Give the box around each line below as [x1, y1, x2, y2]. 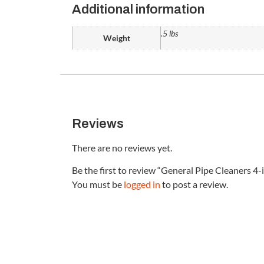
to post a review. [160, 179, 228, 190]
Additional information [72, 2, 204, 16]
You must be [72, 179, 124, 190]
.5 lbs [161, 28, 178, 38]
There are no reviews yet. [72, 141, 172, 153]
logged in [124, 179, 160, 190]
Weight [103, 32, 130, 43]
